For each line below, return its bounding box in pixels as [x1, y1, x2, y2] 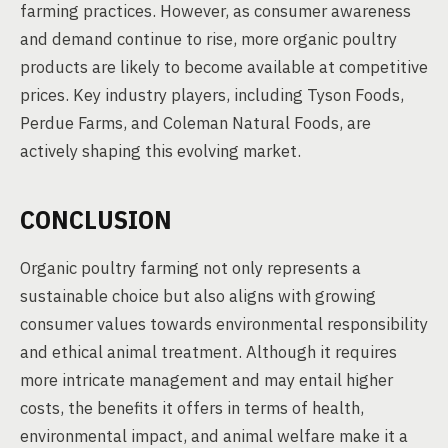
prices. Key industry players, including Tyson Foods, [20, 84, 404, 106]
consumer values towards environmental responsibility [20, 313, 428, 335]
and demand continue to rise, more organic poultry [20, 28, 397, 50]
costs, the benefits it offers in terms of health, [20, 397, 364, 419]
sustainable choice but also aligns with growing [20, 285, 376, 307]
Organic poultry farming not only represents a [20, 257, 361, 279]
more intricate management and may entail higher [20, 369, 393, 391]
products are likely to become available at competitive [20, 56, 428, 78]
